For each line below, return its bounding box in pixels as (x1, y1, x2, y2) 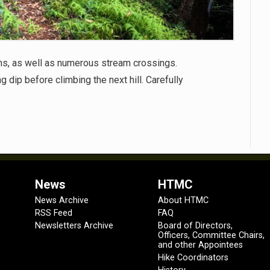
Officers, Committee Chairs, (158, 230, 265, 240)
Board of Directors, (158, 220, 233, 231)
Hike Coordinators (158, 252, 229, 263)
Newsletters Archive (35, 220, 114, 231)
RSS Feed (35, 207, 73, 218)
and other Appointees (158, 239, 243, 250)
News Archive (35, 195, 89, 206)
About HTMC (158, 195, 209, 206)
